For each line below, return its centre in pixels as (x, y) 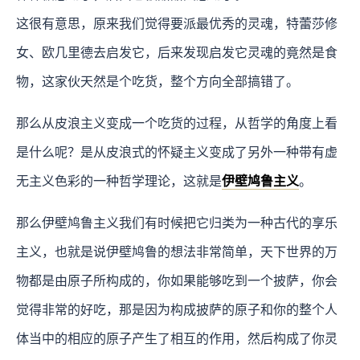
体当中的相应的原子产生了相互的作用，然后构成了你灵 (177, 338)
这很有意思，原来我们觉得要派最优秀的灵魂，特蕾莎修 (177, 23)
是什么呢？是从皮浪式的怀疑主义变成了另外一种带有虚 (177, 152)
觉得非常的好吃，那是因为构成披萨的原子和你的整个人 (177, 309)
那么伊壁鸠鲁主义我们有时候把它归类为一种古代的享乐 (177, 223)
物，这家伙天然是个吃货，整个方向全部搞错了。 (157, 81)
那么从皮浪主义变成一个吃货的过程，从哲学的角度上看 (177, 123)
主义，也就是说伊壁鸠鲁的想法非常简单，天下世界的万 (177, 252)
